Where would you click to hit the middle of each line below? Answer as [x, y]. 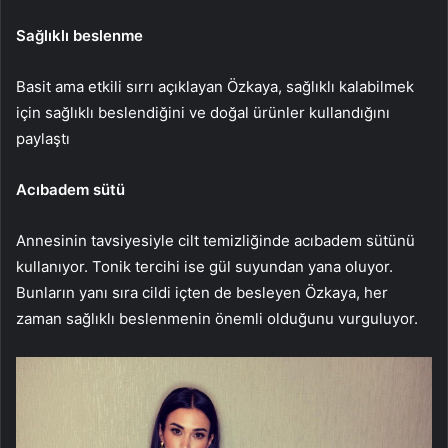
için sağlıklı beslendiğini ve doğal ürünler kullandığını [203, 113]
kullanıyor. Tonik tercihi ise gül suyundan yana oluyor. [204, 267]
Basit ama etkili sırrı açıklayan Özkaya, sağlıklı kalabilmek [215, 87]
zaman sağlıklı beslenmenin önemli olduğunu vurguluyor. [217, 319]
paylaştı [43, 139]
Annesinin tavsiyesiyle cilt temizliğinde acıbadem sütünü [215, 241]
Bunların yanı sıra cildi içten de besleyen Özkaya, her [202, 293]
